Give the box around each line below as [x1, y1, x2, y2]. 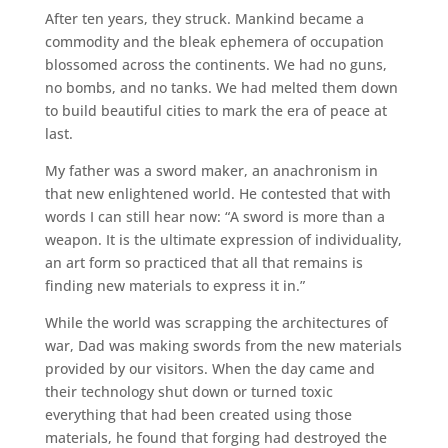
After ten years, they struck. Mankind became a [44, 8, 364, 28]
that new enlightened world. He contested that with [44, 183, 391, 203]
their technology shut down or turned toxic [44, 381, 333, 401]
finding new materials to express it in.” [44, 275, 305, 295]
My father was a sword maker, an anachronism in [44, 160, 378, 180]
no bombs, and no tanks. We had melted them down [44, 77, 398, 97]
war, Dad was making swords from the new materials [44, 335, 402, 355]
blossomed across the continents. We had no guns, [44, 54, 387, 74]
